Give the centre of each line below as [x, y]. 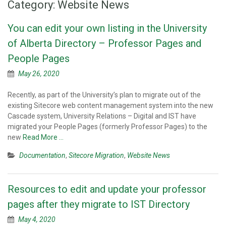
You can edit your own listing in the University [107, 28]
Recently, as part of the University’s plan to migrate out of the [104, 95]
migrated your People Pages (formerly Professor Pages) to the [107, 127]
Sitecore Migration [96, 155]
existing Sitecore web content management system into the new [110, 105]
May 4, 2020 [37, 219]
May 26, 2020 [39, 74]
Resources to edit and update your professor [107, 189]
